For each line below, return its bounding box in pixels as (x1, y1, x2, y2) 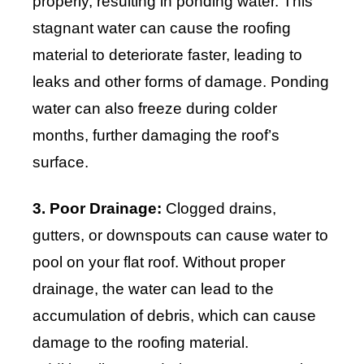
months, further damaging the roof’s (32, 127, 279, 145)
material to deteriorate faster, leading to (32, 46, 302, 64)
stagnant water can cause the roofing (32, 19, 291, 37)
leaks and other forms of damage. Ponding (32, 73, 329, 91)
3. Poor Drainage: (32, 200, 162, 218)
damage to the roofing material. (32, 334, 249, 352)
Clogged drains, (162, 200, 276, 218)
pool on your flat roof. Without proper (32, 253, 285, 271)
